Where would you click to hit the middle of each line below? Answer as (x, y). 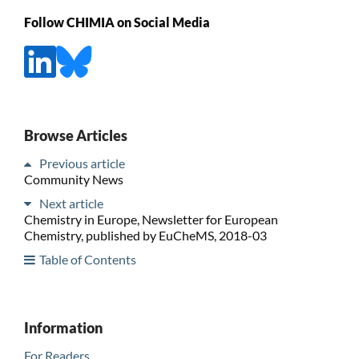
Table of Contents (87, 259)
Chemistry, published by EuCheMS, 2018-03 (145, 235)
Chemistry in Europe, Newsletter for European (151, 219)
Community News (73, 179)
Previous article (82, 163)
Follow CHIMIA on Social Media (117, 22)
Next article (71, 203)
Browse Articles (75, 135)
